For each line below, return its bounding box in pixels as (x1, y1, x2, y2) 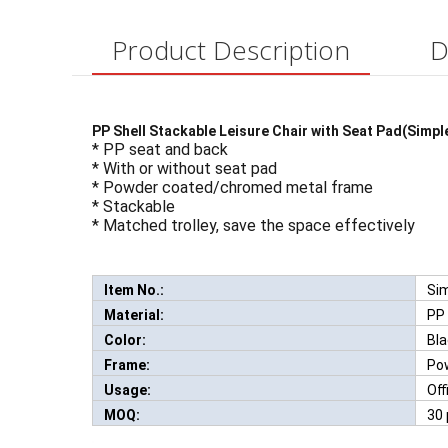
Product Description (112, 32, 350, 69)
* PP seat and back (92, 140, 228, 160)
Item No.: (104, 282, 164, 299)
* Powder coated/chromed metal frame (92, 178, 373, 198)
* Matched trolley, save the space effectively (92, 216, 415, 236)
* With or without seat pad (92, 159, 277, 179)
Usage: (104, 382, 151, 399)
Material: (104, 307, 164, 324)
